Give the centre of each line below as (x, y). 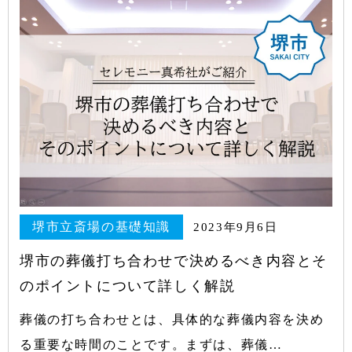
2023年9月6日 (236, 227)
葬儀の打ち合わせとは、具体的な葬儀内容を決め (172, 319)
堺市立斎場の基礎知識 (101, 227)
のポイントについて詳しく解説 (128, 286)
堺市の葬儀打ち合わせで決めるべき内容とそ (174, 261)
